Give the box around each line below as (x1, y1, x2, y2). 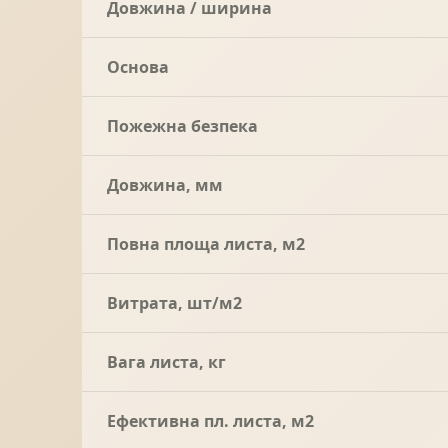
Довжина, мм (107, 173, 223, 196)
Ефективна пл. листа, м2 (107, 409, 314, 432)
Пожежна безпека (107, 114, 258, 137)
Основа (107, 55, 169, 78)
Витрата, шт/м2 (107, 291, 242, 314)
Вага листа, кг (107, 350, 226, 373)
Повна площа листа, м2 (107, 232, 305, 255)
